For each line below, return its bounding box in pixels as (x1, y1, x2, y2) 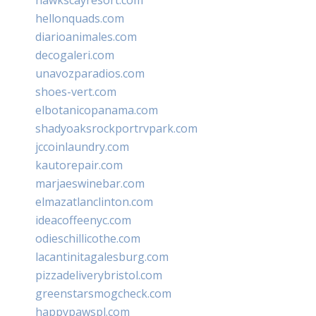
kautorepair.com (35, 157, 123, 174)
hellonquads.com (35, 11, 124, 27)
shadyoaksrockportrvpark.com (35, 121, 197, 137)
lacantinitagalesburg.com (35, 249, 169, 265)
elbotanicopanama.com (35, 102, 158, 119)
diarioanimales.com (35, 29, 137, 45)
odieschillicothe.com (35, 231, 140, 247)
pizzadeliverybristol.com (35, 267, 162, 284)
